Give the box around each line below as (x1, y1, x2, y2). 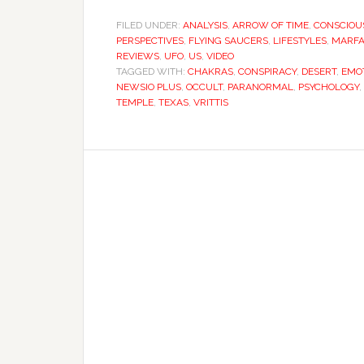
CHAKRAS (188, 66, 233, 77)
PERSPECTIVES (116, 35, 184, 46)
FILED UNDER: (116, 19, 183, 31)
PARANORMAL (227, 81, 293, 93)
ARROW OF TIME (232, 19, 309, 31)
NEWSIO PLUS (116, 81, 181, 93)
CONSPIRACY (238, 66, 297, 77)
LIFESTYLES (273, 35, 327, 46)
